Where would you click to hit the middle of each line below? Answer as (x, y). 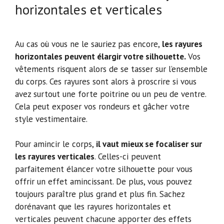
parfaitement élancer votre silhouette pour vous (104, 169)
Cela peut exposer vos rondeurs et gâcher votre (102, 106)
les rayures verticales (55, 157)
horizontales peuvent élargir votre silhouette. (100, 56)
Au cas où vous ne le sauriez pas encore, (88, 44)
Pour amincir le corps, (55, 144)
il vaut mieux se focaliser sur (149, 144)
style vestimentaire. (51, 119)
